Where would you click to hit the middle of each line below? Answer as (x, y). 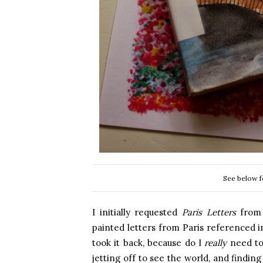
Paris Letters (209, 212)
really (216, 243)
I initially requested (137, 212)
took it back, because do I (149, 243)
